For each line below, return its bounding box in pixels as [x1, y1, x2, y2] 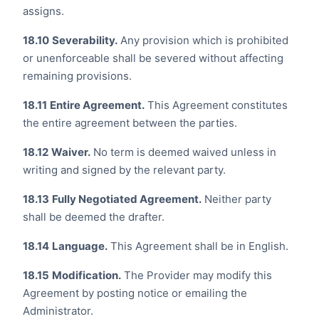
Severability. [52, 33, 117, 47]
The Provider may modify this [121, 268, 272, 282]
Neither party [202, 192, 271, 206]
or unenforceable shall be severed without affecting [23, 51, 283, 65]
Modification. [52, 268, 121, 282]
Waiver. [51, 145, 90, 159]
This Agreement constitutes [145, 98, 288, 112]
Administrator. [23, 304, 93, 318]
